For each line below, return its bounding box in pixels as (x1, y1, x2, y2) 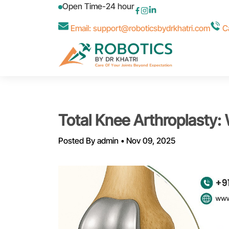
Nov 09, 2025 (126, 135, 175, 146)
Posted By (58, 135, 97, 146)
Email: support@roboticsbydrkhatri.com (68, 23, 210, 33)
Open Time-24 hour (62, 1, 134, 11)
